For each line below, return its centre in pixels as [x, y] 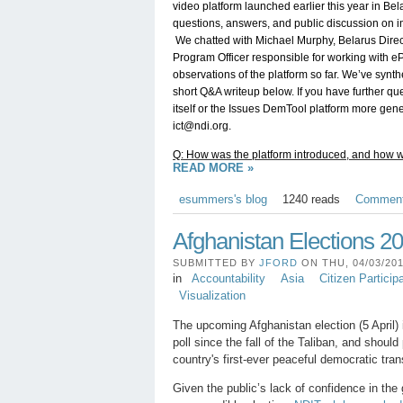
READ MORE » [213, 167]
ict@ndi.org [201, 125]
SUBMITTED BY [216, 263]
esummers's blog [223, 199]
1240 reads [311, 199]
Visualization [212, 296]
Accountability [228, 279]
